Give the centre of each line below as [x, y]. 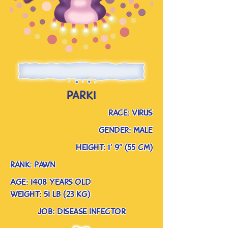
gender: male [125, 131]
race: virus [131, 113]
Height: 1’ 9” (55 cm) [114, 148]
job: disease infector [81, 212]
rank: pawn [33, 165]
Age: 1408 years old [51, 183]
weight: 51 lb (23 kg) [50, 195]
